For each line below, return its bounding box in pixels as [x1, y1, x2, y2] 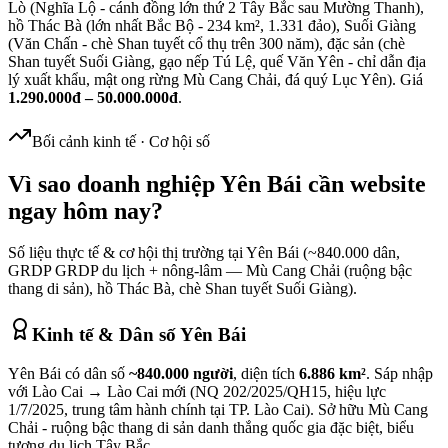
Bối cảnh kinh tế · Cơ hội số [32, 132, 210, 150]
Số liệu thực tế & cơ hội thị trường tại [8, 244, 246, 262]
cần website [302, 170, 426, 197]
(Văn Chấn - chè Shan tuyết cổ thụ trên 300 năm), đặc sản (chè [8, 34, 405, 52]
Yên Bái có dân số [8, 364, 129, 382]
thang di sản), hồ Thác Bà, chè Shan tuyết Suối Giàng [8, 280, 348, 298]
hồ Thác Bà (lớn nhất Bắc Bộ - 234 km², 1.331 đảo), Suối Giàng [8, 16, 416, 34]
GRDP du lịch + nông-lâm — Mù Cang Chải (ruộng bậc [55, 262, 412, 280]
